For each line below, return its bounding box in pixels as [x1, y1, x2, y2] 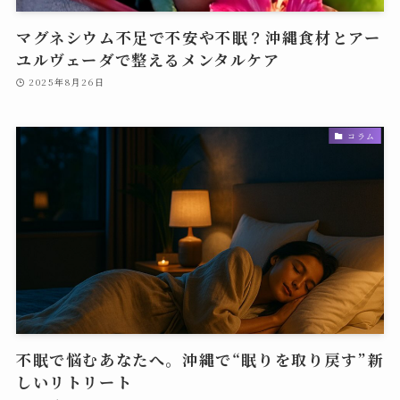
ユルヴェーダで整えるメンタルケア [15, 48, 280, 71]
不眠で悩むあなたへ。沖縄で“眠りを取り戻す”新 [15, 347, 385, 371]
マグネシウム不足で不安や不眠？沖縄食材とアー [15, 26, 381, 49]
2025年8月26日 [29, 74, 105, 88]
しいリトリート [15, 370, 133, 393]
